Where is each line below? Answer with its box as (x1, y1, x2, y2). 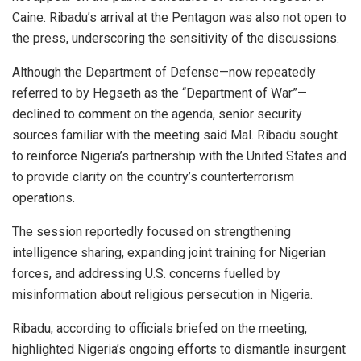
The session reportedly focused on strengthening (12, 223, 291, 239)
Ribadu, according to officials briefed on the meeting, (12, 320, 307, 336)
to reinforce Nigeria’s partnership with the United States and (12, 147, 346, 164)
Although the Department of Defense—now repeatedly (12, 64, 316, 80)
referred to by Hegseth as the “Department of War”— (12, 85, 307, 101)
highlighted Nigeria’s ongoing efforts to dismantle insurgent (12, 341, 346, 357)
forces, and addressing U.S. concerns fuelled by (12, 265, 280, 281)
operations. (12, 189, 75, 205)
